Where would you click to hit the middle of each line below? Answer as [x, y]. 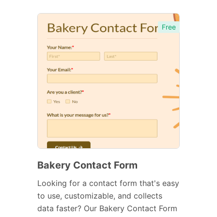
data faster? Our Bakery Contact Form [107, 208]
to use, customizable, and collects [100, 195]
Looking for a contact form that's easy [108, 183]
